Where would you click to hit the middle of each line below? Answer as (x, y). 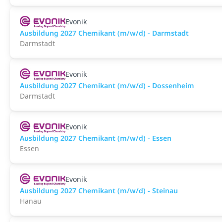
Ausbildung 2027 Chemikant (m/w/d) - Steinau (99, 191)
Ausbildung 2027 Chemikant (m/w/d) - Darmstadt (104, 33)
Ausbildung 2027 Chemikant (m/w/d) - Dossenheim (107, 85)
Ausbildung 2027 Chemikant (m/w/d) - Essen (96, 138)
